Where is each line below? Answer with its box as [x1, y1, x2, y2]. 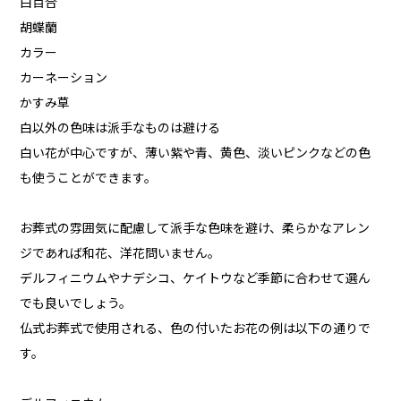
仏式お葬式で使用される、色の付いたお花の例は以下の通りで [20, 321, 371, 337]
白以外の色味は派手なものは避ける [20, 121, 221, 136]
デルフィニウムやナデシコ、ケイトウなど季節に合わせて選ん [20, 271, 371, 286]
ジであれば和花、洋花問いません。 [20, 246, 221, 261]
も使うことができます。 [20, 171, 158, 186]
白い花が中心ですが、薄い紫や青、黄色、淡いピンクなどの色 [20, 146, 371, 161]
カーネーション [20, 71, 108, 86]
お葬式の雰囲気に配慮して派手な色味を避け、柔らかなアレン [20, 221, 371, 236]
